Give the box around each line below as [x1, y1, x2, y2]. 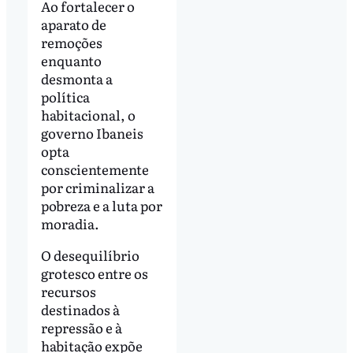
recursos [40, 281, 96, 301]
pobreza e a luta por [40, 195, 162, 215]
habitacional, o [40, 104, 136, 124]
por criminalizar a [40, 176, 154, 197]
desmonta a [40, 68, 113, 88]
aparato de [40, 13, 106, 34]
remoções [40, 32, 102, 52]
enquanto [40, 50, 102, 70]
